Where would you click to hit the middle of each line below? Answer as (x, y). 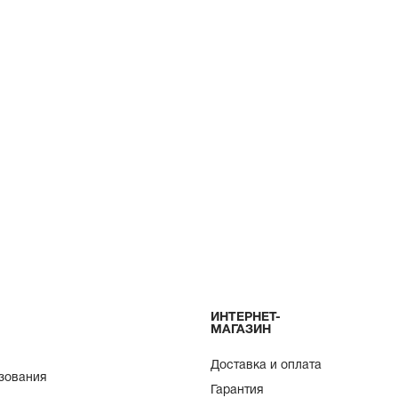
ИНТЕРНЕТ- (246, 318)
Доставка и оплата (267, 366)
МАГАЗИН (241, 330)
